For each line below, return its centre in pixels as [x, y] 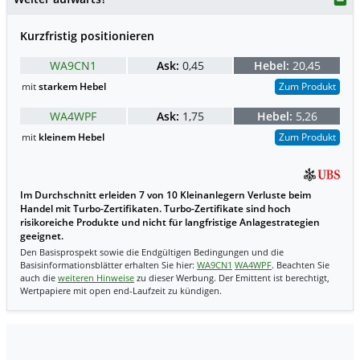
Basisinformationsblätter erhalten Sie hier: [108, 265]
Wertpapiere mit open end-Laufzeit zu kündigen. [121, 291]
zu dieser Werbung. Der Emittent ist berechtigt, [232, 278]
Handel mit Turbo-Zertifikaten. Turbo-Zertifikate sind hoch [155, 209]
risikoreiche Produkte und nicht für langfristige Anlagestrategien [170, 223]
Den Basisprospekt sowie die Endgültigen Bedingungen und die [152, 252]
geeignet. [42, 236]
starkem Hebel [72, 86]
